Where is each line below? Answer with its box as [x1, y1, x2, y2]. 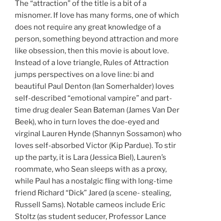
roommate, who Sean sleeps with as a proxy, [15, 164, 167, 174]
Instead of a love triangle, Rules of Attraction [15, 58, 169, 67]
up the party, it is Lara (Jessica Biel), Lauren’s [15, 152, 166, 162]
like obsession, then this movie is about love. [15, 46, 169, 55]
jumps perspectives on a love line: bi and [15, 70, 154, 79]
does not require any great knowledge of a [15, 22, 161, 32]
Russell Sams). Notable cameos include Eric [15, 200, 165, 209]
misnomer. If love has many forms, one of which [15, 10, 179, 20]
